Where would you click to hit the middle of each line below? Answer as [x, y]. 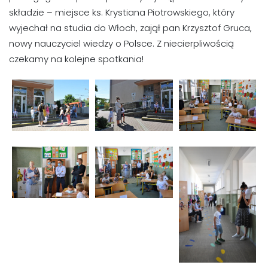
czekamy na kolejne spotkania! [76, 59]
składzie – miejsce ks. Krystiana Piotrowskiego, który [122, 12]
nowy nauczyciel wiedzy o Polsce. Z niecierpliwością [121, 43]
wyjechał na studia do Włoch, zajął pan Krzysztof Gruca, [130, 28]
